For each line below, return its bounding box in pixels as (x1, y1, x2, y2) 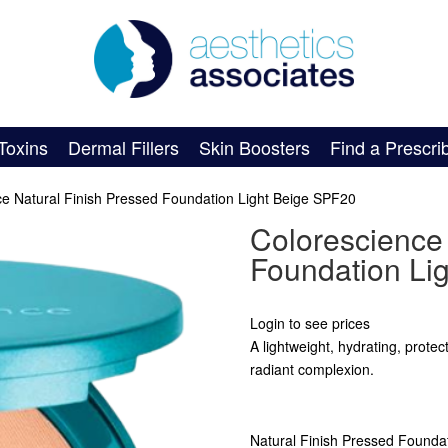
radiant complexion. (249, 359, 374, 379)
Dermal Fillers (68, 134, 180, 160)
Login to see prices (249, 313, 370, 333)
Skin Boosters (199, 134, 311, 160)
